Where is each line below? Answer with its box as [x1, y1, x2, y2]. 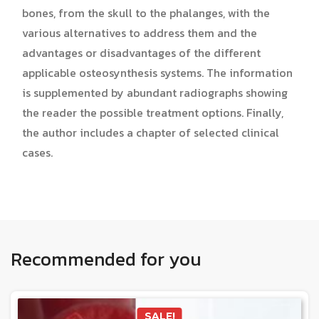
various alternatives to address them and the [22, 23, 257, 41]
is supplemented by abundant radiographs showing [22, 83, 288, 101]
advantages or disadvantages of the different [22, 43, 261, 61]
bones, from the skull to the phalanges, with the [22, 4, 270, 21]
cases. [22, 143, 53, 161]
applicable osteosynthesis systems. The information [22, 63, 293, 81]
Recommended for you [11, 244, 202, 273]
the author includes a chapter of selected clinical [22, 123, 279, 141]
